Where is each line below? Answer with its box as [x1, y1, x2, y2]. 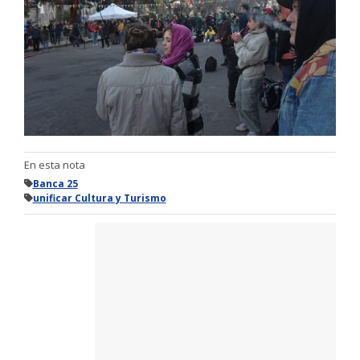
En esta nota [24, 157, 85, 172]
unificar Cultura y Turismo [32, 190, 166, 205]
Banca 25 [32, 176, 78, 190]
